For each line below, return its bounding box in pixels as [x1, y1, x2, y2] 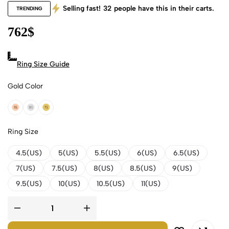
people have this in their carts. [114, 4, 214, 13]
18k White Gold [30, 106, 80, 115]
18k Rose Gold [14, 106, 61, 115]
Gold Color [8, 82, 43, 90]
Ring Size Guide [17, 60, 70, 68]
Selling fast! [63, 4, 101, 13]
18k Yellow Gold [45, 106, 97, 115]
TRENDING [16, 5, 42, 12]
